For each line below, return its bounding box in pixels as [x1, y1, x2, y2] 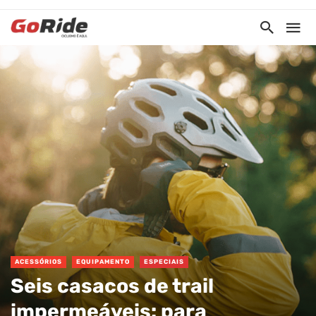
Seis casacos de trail [11, 273, 214, 298]
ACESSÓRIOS [15, 257, 62, 265]
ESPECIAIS [144, 257, 184, 265]
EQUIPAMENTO [76, 257, 130, 265]
